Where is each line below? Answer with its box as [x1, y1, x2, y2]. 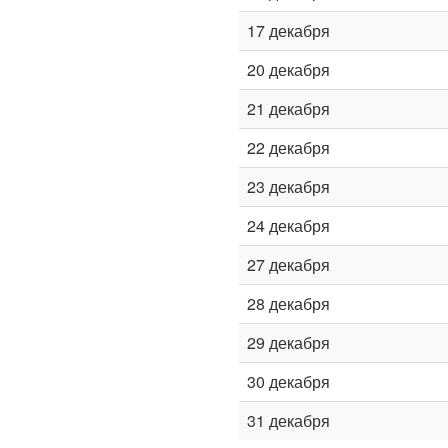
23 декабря [247, 175, 330, 198]
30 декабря [247, 370, 330, 393]
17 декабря [247, 19, 330, 42]
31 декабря [247, 409, 330, 432]
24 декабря [247, 214, 330, 237]
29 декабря [247, 331, 330, 354]
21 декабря [247, 97, 330, 120]
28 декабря [247, 292, 330, 315]
